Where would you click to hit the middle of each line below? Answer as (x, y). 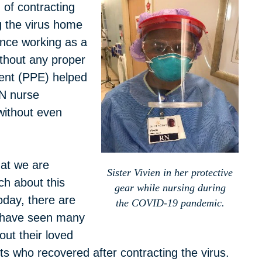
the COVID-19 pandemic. (170, 203)
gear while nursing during (170, 188)
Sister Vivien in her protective (170, 173)
